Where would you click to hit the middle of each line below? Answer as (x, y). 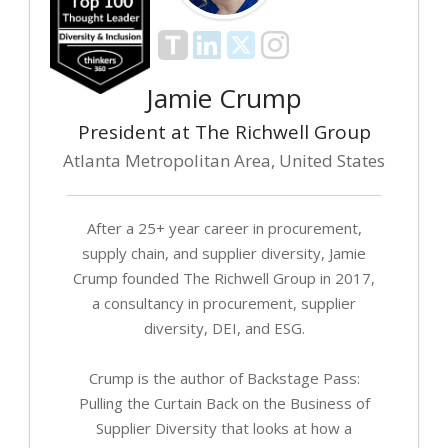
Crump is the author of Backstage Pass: (224, 378)
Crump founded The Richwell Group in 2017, (224, 278)
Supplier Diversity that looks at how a (224, 428)
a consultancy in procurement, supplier (224, 303)
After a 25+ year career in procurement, (224, 228)
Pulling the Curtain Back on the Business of (224, 403)
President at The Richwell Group (224, 132)
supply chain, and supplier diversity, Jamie (224, 253)
